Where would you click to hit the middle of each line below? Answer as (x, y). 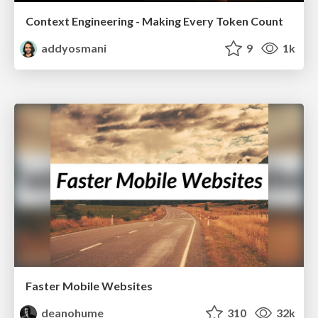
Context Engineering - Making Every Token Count (154, 21)
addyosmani (73, 48)
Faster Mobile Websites (89, 285)
